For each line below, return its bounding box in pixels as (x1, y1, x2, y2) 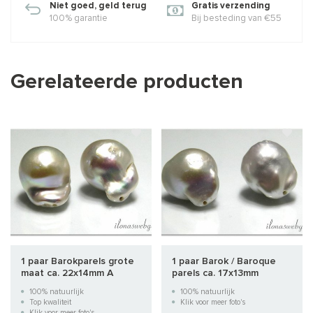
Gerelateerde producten (10, 71, 243, 92)
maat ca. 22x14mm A (21, 268, 113, 278)
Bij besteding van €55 (191, 13, 282, 23)
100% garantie (50, 13, 108, 23)
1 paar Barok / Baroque (172, 256, 276, 266)
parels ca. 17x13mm (172, 268, 259, 278)
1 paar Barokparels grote (21, 256, 134, 266)
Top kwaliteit (27, 298, 71, 306)
